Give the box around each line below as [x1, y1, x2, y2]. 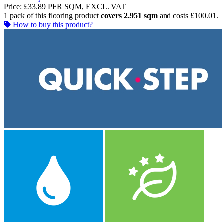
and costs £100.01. [158, 11, 218, 20]
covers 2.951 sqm [101, 11, 158, 20]
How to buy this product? [13, 20, 93, 29]
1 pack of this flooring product [4, 11, 101, 20]
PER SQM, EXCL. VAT [48, 2, 126, 11]
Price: [4, 2, 22, 11]
